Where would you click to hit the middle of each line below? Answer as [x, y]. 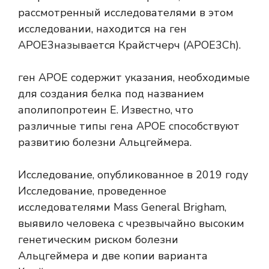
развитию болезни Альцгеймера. [105, 143]
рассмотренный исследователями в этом [126, 13]
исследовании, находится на [94, 29]
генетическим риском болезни [98, 240]
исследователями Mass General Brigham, [122, 207]
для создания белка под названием [111, 94]
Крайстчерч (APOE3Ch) [179, 45]
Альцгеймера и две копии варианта [113, 256]
